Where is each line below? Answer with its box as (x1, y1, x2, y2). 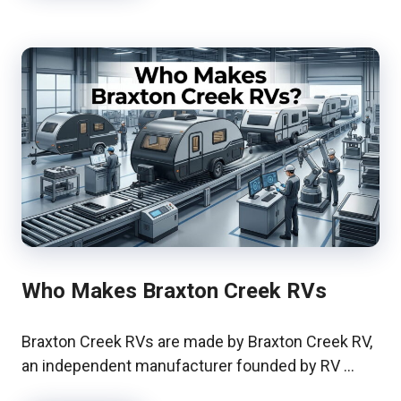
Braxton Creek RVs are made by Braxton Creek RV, (21, 332, 372, 352)
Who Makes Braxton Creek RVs (21, 278, 327, 304)
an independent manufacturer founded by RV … (21, 356, 354, 376)
